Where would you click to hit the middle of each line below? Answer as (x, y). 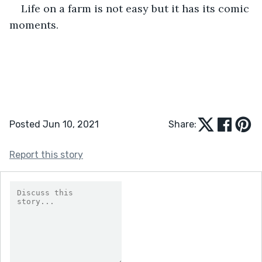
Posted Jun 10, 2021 (54, 124)
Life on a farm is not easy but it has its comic (137, 8)
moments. (34, 25)
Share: (182, 124)
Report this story (46, 154)
